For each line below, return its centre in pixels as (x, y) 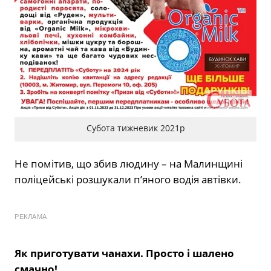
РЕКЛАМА (31, 216)
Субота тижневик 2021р (135, 128)
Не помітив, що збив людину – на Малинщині (129, 163)
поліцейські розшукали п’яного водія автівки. (128, 179)
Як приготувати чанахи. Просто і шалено (124, 253)
